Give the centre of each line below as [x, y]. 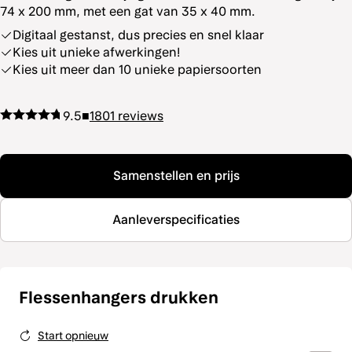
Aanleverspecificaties [176, 220]
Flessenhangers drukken [119, 297]
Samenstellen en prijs [176, 176]
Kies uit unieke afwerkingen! [96, 52]
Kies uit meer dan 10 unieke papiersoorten [137, 70]
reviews [141, 116]
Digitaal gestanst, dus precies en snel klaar [138, 35]
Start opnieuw [73, 335]
